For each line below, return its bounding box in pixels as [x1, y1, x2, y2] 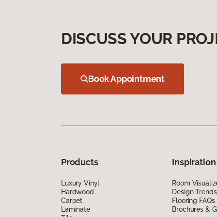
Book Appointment [88, 73, 165, 84]
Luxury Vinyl [61, 179, 100, 187]
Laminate [61, 205, 90, 213]
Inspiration [172, 156, 216, 167]
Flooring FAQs [172, 196, 215, 204]
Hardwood [61, 187, 94, 196]
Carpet [61, 196, 83, 204]
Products [61, 156, 98, 167]
